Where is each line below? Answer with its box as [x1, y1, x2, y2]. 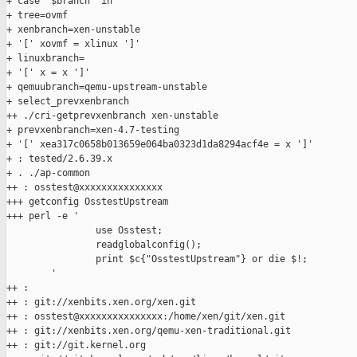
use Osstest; [6, 225, 163, 237]
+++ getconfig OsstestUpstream [6, 196, 168, 208]
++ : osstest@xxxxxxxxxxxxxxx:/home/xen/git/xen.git [6, 311, 285, 323]
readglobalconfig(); [6, 239, 202, 251]
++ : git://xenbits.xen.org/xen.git [6, 296, 196, 308]
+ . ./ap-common [6, 167, 90, 179]
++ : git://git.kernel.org [6, 339, 146, 351]
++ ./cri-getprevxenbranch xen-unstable [6, 110, 218, 122]
